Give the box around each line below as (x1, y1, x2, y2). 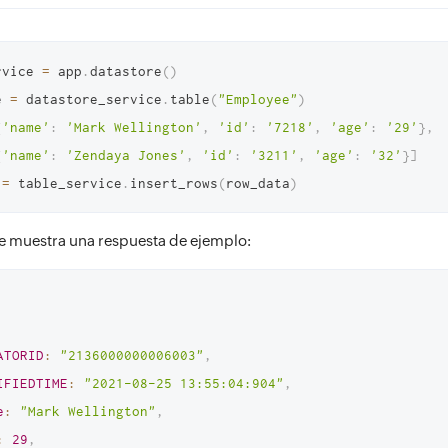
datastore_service (18, 91, 162, 107)
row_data (226, 175, 290, 191)
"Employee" (218, 91, 298, 107)
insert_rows (130, 175, 218, 191)
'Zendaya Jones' (66, 147, 186, 163)
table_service (10, 175, 122, 191)
